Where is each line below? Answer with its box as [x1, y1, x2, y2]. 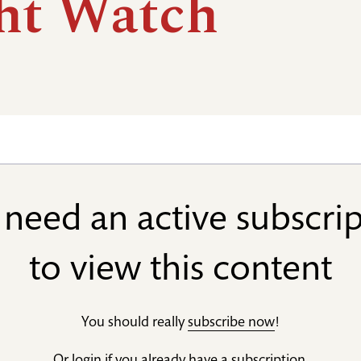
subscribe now [188, 316, 275, 331]
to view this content [29, 253, 332, 291]
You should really [81, 316, 188, 331]
